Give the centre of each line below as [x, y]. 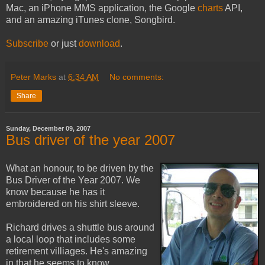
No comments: [137, 77]
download [99, 44]
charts [210, 8]
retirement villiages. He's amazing [77, 251]
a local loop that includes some [71, 239]
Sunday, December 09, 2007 [48, 129]
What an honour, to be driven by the [80, 168]
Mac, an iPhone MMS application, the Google [102, 8]
